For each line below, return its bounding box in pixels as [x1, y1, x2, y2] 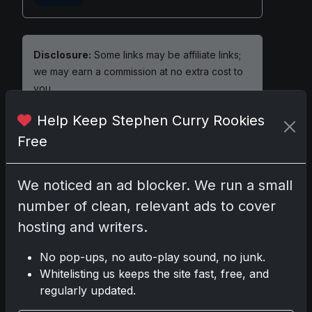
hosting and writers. [17, 219, 148, 235]
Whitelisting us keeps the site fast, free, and [40, 267, 269, 281]
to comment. [101, 198, 171, 212]
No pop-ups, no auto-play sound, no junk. [40, 250, 265, 264]
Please [34, 198, 72, 212]
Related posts [11, 292, 102, 310]
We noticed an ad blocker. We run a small [17, 177, 292, 194]
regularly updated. [40, 283, 136, 297]
